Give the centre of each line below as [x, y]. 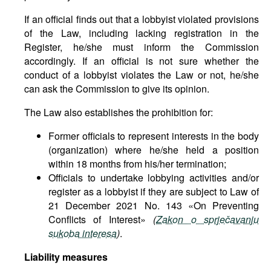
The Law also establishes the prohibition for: [119, 112]
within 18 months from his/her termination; [137, 164]
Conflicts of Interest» [101, 219]
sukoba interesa [83, 233]
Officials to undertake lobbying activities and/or [154, 178]
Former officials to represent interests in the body [154, 136]
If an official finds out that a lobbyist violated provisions [142, 19]
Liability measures [66, 257]
